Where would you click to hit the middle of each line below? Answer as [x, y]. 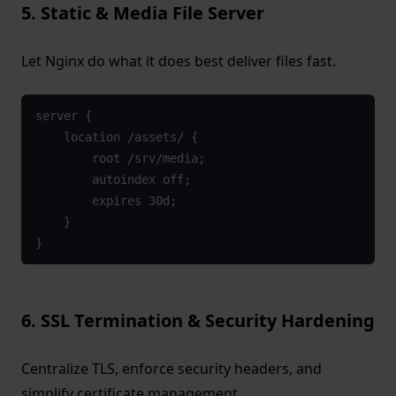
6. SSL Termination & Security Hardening [198, 321]
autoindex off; [141, 180]
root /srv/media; [148, 159]
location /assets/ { [130, 137]
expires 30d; [134, 201]
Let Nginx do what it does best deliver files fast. [179, 61]
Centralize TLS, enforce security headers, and [171, 369]
